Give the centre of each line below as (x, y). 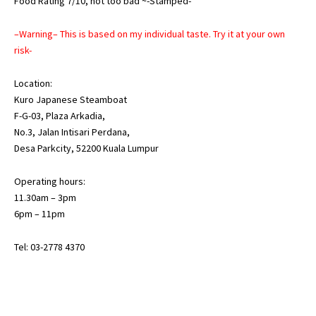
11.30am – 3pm (45, 197)
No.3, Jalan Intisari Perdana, (72, 132)
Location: (33, 83)
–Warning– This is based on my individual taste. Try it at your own (150, 34)
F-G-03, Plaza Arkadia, (60, 115)
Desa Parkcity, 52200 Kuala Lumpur (86, 148)
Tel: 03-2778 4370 (49, 247)
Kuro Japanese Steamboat (71, 99)
